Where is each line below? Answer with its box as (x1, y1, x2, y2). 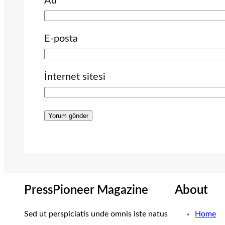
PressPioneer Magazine (24, 184, 148, 197)
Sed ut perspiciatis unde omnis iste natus (24, 210, 168, 218)
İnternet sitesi (44, 72, 105, 82)
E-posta (44, 34, 78, 44)
